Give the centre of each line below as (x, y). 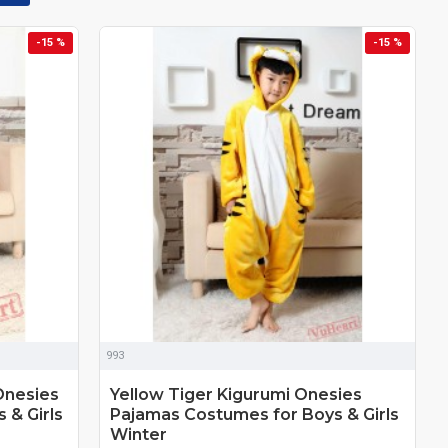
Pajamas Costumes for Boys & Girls (255, 414)
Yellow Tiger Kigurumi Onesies (236, 394)
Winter (139, 434)
